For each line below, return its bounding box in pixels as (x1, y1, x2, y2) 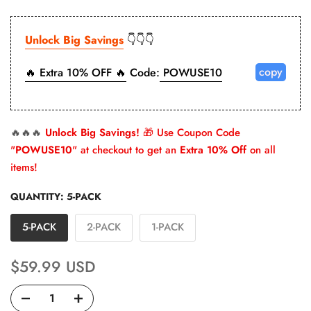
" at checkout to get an (72, 142, 180, 158)
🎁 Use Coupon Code (140, 124, 240, 140)
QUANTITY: (10, 189, 67, 203)
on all (246, 142, 276, 158)
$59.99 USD (10, 255, 95, 278)
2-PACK (87, 219, 121, 235)
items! (10, 159, 37, 175)
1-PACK (151, 219, 184, 235)
